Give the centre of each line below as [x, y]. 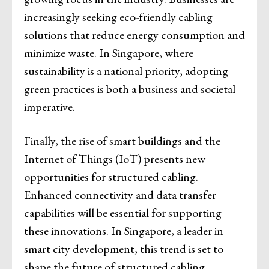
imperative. [50, 107]
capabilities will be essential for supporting [123, 212]
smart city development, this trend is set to [124, 248]
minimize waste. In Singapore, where [109, 53]
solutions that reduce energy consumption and [134, 35]
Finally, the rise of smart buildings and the [122, 140]
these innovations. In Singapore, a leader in [124, 230]
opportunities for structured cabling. [111, 176]
